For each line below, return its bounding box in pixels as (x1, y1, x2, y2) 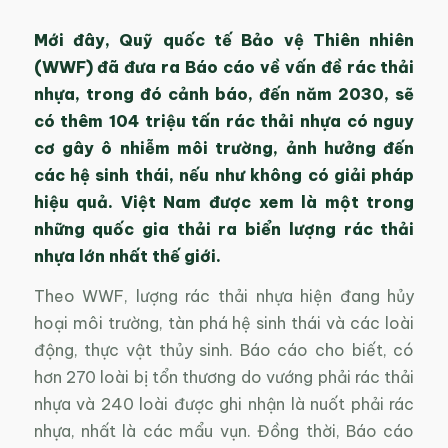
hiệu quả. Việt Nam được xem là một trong (33, 191, 415, 212)
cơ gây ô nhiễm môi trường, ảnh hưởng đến (33, 137, 415, 158)
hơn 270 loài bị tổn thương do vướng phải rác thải (33, 367, 415, 388)
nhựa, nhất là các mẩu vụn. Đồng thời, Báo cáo (33, 421, 415, 442)
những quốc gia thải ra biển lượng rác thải (33, 218, 415, 239)
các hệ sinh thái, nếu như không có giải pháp (33, 164, 415, 185)
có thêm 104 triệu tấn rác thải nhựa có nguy (33, 110, 415, 131)
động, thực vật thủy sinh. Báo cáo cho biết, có (33, 340, 415, 361)
